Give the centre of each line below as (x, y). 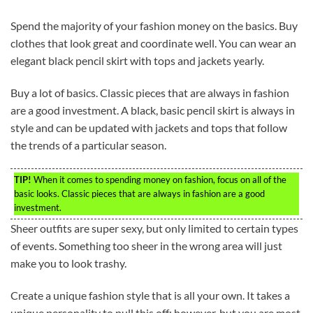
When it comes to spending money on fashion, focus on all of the (159, 179)
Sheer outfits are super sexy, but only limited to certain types (154, 228)
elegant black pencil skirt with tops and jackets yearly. (137, 61)
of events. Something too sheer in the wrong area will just (146, 245)
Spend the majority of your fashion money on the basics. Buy (154, 26)
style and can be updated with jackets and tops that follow (149, 128)
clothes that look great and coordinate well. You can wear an (153, 43)
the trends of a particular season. (88, 145)
